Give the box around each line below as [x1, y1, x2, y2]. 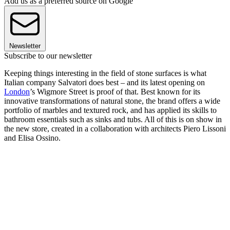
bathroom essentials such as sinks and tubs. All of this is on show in [4, 115, 222, 124]
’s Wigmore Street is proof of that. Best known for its [30, 87, 200, 97]
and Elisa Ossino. [4, 133, 61, 143]
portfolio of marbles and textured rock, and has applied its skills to [4, 106, 217, 115]
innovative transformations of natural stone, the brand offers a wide [4, 97, 220, 106]
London [4, 87, 30, 97]
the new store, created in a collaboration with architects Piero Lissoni [4, 124, 226, 133]
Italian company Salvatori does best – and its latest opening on [4, 78, 205, 87]
